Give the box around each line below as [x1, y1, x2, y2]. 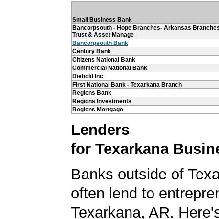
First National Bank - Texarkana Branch [72, 81, 182, 88]
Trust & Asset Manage [72, 31, 134, 38]
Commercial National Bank [72, 64, 147, 71]
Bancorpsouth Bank [72, 39, 128, 46]
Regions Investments [72, 97, 131, 105]
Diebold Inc [72, 72, 103, 80]
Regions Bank [72, 89, 111, 96]
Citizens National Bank [72, 56, 135, 63]
